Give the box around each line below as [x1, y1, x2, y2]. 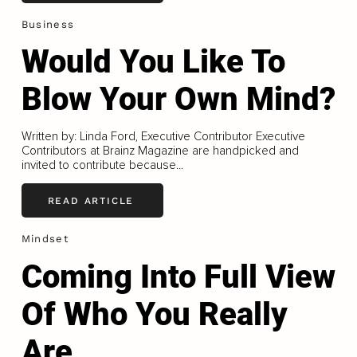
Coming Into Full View [21, 257, 335, 296]
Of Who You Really [21, 295, 288, 333]
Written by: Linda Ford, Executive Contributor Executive [21, 129, 305, 144]
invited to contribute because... [21, 158, 183, 173]
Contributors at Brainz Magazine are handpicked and [21, 143, 299, 159]
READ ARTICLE [47, 194, 135, 206]
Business [21, 18, 75, 31]
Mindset [21, 233, 69, 245]
